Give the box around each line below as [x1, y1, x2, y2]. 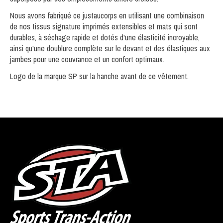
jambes [10, 53, 31, 65]
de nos [10, 20, 32, 32]
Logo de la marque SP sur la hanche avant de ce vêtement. [10, 70, 189, 82]
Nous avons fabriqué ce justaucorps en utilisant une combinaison [10, 9, 204, 21]
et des [143, 42, 167, 54]
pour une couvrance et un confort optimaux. [31, 53, 164, 65]
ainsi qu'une [10, 42, 47, 54]
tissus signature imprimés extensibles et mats [32, 20, 172, 32]
